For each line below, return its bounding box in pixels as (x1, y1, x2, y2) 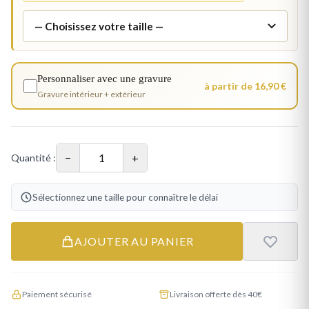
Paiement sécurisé (22, 289, 92, 299)
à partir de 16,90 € (203, 80, 286, 92)
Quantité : (11, 152, 56, 163)
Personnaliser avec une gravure (37, 71, 172, 86)
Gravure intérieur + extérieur (37, 88, 146, 99)
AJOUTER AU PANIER (74, 235, 194, 248)
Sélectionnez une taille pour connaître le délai (32, 192, 218, 203)
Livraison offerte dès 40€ (170, 289, 262, 299)
